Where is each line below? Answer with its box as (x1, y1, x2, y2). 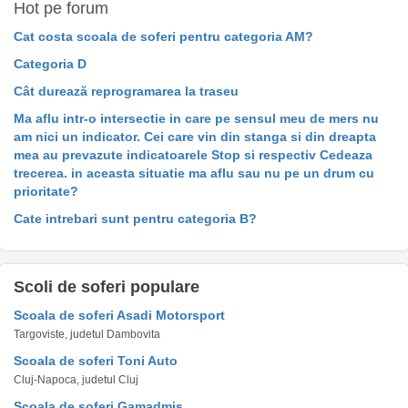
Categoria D (14, 56, 87, 71)
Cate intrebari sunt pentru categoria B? (14, 211, 257, 226)
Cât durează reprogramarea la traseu (14, 84, 239, 98)
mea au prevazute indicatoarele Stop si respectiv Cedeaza (14, 148, 372, 162)
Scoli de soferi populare (14, 278, 199, 296)
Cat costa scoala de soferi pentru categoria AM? (14, 29, 313, 44)
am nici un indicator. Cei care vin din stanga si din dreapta (14, 129, 376, 144)
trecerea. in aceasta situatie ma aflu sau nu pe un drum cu (14, 166, 374, 180)
